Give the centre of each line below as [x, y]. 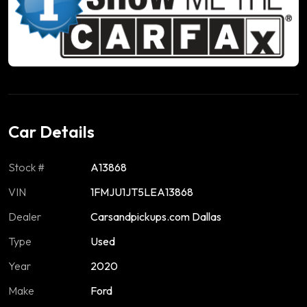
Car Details [51, 131]
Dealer [25, 216]
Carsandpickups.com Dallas [156, 216]
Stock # [26, 167]
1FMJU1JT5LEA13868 [142, 192]
